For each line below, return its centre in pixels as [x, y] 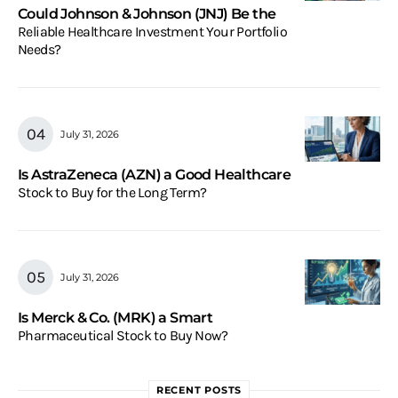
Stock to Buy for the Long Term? [112, 193]
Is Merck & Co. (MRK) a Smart [115, 318]
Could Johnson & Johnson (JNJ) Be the [147, 14]
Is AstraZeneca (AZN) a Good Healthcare [155, 175]
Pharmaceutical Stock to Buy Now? [123, 336]
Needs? [40, 50]
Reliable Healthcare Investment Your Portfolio [152, 32]
